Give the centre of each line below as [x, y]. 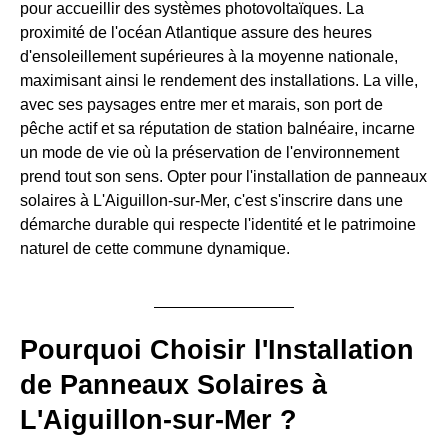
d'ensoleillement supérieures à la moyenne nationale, [209, 56]
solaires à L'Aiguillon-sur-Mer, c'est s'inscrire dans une [211, 200]
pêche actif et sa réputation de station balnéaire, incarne [217, 128]
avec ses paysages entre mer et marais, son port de [201, 104]
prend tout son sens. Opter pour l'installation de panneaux [223, 176]
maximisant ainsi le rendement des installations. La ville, [219, 80]
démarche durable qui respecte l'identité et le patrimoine [218, 224]
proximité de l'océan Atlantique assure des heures [196, 32]
